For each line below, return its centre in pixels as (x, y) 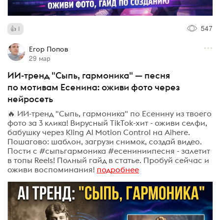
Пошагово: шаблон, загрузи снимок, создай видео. (105, 141)
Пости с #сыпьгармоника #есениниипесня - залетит (109, 151)
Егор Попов (48, 49)
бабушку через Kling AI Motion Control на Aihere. (99, 132)
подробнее (118, 169)
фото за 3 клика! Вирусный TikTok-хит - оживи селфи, (107, 123)
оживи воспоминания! (51, 169)
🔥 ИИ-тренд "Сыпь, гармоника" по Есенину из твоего (110, 113)
